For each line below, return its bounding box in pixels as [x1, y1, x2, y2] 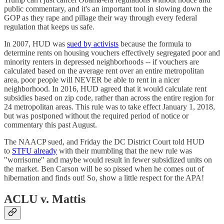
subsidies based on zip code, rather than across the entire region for [4, 93, 214, 102]
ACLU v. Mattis [4, 192, 85, 205]
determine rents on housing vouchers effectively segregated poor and [4, 48, 220, 57]
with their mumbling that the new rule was [57, 146, 192, 155]
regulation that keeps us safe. [4, 22, 94, 31]
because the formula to [118, 39, 191, 48]
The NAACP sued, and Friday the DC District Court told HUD [4, 137, 204, 146]
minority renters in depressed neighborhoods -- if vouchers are [4, 57, 199, 66]
